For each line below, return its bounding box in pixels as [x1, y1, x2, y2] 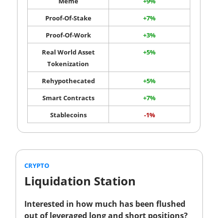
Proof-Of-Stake [45, 13, 91, 22]
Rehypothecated [41, 76, 95, 85]
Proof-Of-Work [45, 30, 91, 39]
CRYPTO [24, 161, 49, 170]
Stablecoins [50, 110, 87, 119]
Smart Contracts [42, 93, 94, 102]
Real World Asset [41, 47, 95, 56]
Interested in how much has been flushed [24, 198, 185, 209]
